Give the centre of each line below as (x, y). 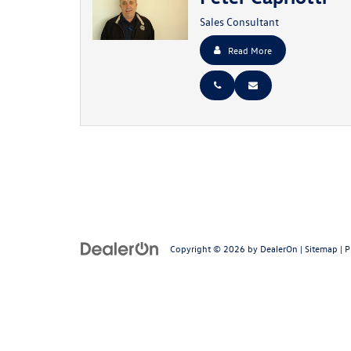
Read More (250, 50)
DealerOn (279, 248)
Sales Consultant (239, 22)
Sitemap (321, 248)
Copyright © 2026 (209, 248)
